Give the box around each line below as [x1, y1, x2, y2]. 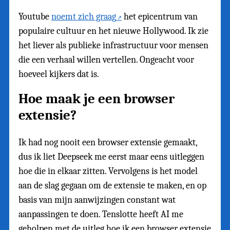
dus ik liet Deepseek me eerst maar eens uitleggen [18, 151, 204, 162]
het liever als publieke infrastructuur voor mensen [18, 40, 208, 51]
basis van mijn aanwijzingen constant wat [18, 194, 176, 205]
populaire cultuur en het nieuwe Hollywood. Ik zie [18, 26, 208, 37]
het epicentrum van [122, 11, 198, 23]
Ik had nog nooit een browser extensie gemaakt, [18, 137, 197, 148]
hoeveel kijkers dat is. [18, 69, 99, 80]
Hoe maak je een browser [18, 91, 175, 107]
